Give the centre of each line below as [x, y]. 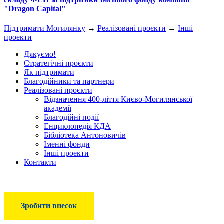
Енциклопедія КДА [77, 126]
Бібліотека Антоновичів [85, 135]
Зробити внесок [49, 205]
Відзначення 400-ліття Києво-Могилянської [118, 99]
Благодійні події [71, 117]
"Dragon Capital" [35, 8]
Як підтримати [49, 72]
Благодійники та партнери [69, 81]
